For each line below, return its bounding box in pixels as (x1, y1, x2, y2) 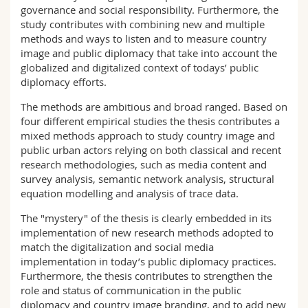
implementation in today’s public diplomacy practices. (21, 254, 276, 268)
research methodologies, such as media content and (21, 157, 267, 171)
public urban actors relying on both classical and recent (21, 143, 281, 157)
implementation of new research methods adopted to (21, 225, 274, 239)
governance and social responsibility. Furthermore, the (21, 3, 278, 16)
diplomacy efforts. (21, 75, 107, 89)
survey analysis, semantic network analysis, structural (21, 172, 274, 186)
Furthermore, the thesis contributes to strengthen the (21, 269, 272, 283)
